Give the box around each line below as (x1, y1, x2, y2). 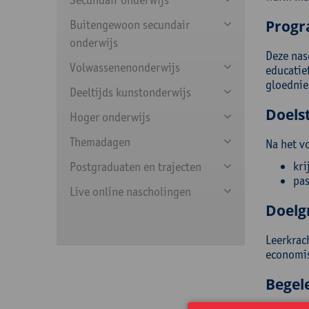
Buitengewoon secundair (70, 17, 190, 32)
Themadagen (70, 134, 130, 149)
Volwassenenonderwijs (70, 60, 180, 74)
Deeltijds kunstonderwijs (70, 85, 191, 99)
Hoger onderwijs (70, 110, 150, 124)
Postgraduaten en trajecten (70, 159, 201, 174)
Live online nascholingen (70, 184, 191, 199)
